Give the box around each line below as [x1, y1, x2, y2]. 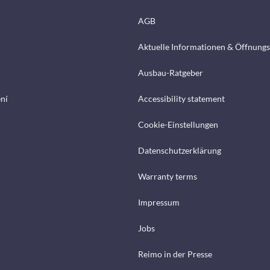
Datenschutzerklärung [138, 145, 221, 156]
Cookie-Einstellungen [138, 119, 218, 130]
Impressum [138, 197, 180, 208]
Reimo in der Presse [138, 249, 212, 260]
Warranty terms [138, 171, 197, 182]
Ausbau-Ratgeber [138, 67, 203, 78]
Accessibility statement [138, 93, 225, 104]
